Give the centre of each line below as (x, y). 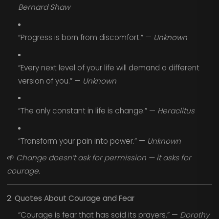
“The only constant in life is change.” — (88, 111)
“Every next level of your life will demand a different (109, 67)
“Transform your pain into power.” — (82, 141)
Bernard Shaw (44, 7)
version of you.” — (50, 81)
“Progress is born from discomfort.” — (86, 37)
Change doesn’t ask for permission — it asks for (103, 158)
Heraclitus (176, 111)
